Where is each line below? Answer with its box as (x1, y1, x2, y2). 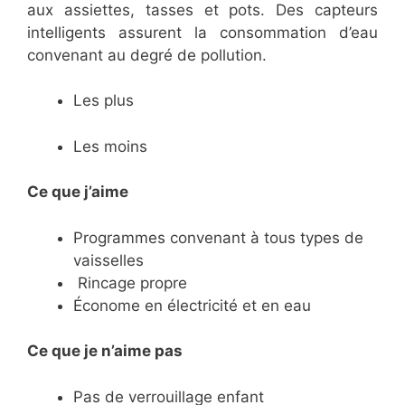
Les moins (73, 137, 147, 155)
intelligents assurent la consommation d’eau (27, 23, 378, 42)
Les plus (73, 91, 134, 110)
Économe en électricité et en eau (73, 296, 311, 315)
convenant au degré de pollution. (27, 45, 267, 64)
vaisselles (73, 250, 144, 269)
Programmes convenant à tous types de (73, 228, 363, 247)
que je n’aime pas (52, 342, 183, 361)
